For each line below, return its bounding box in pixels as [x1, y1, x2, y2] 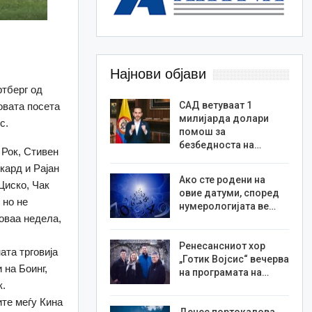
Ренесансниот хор [178, 240, 265, 252]
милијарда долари [178, 113, 269, 125]
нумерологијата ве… [178, 201, 276, 212]
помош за [178, 126, 226, 138]
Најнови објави [109, 66, 206, 82]
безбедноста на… [178, 139, 261, 151]
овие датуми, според [178, 187, 279, 199]
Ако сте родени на [178, 174, 265, 186]
